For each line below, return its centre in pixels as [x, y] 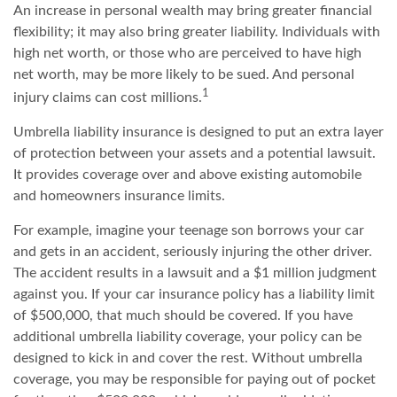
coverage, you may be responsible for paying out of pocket [195, 379]
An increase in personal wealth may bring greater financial [193, 10]
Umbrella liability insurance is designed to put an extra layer [198, 132]
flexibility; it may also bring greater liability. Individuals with [197, 31]
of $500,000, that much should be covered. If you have [183, 315]
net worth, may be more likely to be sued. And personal [184, 74]
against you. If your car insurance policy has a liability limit [194, 294]
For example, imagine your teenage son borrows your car [189, 230]
